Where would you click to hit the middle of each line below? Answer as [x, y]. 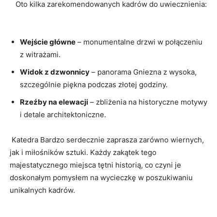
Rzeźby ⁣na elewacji [54, 102]
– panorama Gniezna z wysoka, [143, 72]
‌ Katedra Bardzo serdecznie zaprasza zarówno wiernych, [107, 139]
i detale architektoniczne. [63, 114]
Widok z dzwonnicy [55, 72]
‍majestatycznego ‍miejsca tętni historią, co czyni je [95, 165]
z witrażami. [40, 54]
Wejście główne [48, 42]
